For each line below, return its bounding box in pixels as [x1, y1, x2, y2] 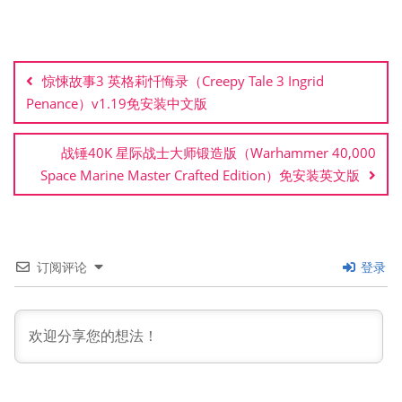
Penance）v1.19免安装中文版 [26, 94, 207, 112]
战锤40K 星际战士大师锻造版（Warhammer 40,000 [61, 144, 376, 162]
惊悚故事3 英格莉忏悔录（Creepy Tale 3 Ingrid [42, 72, 324, 90]
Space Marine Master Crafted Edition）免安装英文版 [40, 166, 360, 184]
